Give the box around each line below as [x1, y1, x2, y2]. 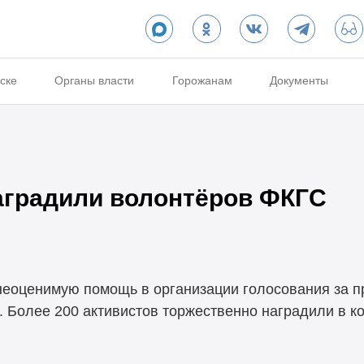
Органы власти [54, 74, 135, 88]
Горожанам [171, 74, 232, 88]
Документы [270, 74, 329, 88]
